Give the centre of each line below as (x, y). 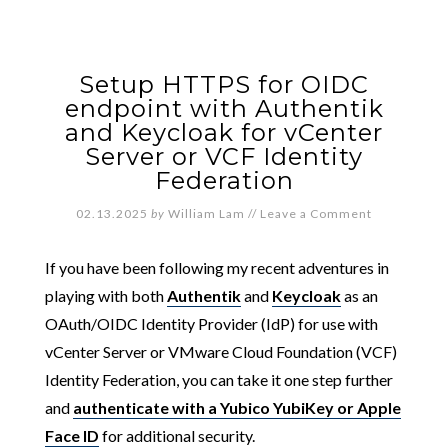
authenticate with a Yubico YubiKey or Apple (236, 407)
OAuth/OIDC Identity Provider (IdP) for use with (211, 323)
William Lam (206, 213)
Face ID (71, 435)
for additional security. (176, 435)
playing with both (105, 295)
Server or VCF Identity (224, 156)
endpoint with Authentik (224, 108)
